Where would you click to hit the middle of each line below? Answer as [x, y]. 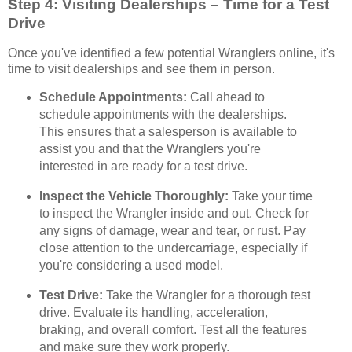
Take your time [270, 196]
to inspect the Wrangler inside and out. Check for [174, 214]
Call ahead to [225, 97]
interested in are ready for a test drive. [143, 167]
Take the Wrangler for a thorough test [206, 295]
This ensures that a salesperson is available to [168, 132]
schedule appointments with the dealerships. [163, 115]
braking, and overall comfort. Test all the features [173, 330]
